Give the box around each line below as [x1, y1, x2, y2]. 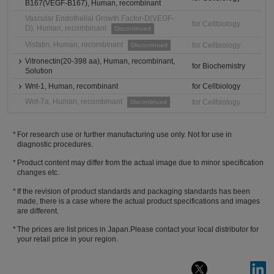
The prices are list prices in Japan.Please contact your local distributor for [17, 225, 259, 234]
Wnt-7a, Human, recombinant [25, 97, 123, 106]
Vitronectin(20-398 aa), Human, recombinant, [25, 57, 176, 65]
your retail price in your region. [17, 235, 118, 244]
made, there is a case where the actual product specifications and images [17, 196, 260, 206]
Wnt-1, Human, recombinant [25, 82, 119, 91]
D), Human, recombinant [25, 24, 107, 32]
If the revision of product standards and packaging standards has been [17, 187, 251, 196]
